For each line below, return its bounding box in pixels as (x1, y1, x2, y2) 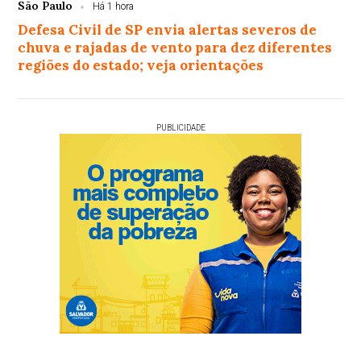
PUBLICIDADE (156, 123, 205, 133)
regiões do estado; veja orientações (18, 56, 264, 75)
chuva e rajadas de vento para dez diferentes (18, 39, 333, 57)
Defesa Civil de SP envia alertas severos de (18, 21, 317, 39)
